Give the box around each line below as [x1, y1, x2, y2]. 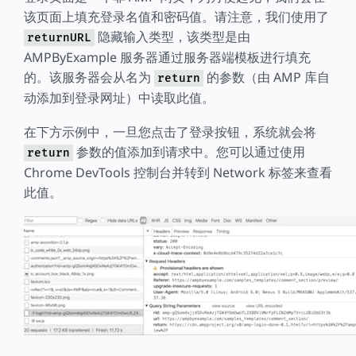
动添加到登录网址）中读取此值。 [24, 89, 215, 107]
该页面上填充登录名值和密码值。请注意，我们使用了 [24, 8, 329, 26]
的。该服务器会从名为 [24, 68, 154, 87]
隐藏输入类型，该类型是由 [95, 28, 250, 46]
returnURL [27, 31, 91, 45]
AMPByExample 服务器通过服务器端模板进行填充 [24, 48, 311, 67]
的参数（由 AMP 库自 [203, 68, 330, 87]
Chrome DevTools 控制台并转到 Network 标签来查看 [24, 163, 332, 181]
